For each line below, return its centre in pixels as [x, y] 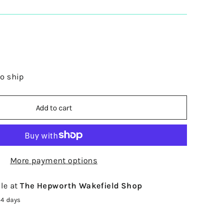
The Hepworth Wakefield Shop [81, 186]
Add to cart [54, 108]
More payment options [54, 160]
